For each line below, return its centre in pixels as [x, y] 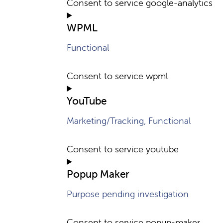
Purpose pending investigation [128, 194]
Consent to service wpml [117, 76]
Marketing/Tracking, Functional [129, 121]
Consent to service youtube [123, 149]
